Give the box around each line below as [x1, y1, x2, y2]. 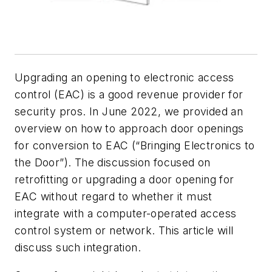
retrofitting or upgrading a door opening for [15, 173, 234, 186]
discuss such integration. [15, 241, 141, 254]
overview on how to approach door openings [15, 122, 244, 135]
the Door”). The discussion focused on [15, 156, 211, 169]
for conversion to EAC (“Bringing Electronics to [15, 139, 255, 152]
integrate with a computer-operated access [15, 207, 237, 220]
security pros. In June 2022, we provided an [15, 105, 243, 118]
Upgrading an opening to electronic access [15, 71, 234, 84]
